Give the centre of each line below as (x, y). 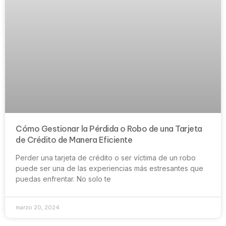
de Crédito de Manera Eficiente (74, 139)
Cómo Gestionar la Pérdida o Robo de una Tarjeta (109, 128)
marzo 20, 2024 (38, 207)
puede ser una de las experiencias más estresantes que (109, 168)
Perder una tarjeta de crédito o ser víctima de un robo (106, 157)
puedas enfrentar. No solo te (63, 179)
